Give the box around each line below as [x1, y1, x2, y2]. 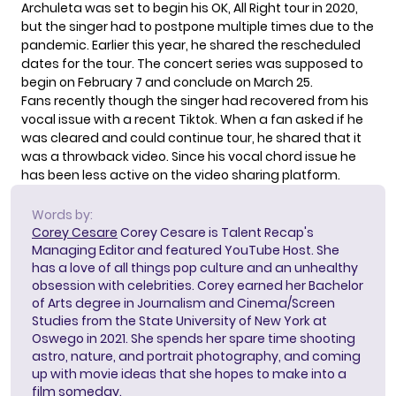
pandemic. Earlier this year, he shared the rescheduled [21, 35, 361, 54]
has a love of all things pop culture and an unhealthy [32, 258, 358, 277]
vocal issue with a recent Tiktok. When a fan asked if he [21, 110, 363, 128]
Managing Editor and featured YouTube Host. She [32, 240, 339, 259]
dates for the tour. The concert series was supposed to [21, 54, 363, 72]
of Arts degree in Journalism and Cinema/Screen [32, 293, 335, 312]
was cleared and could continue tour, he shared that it [21, 128, 362, 147]
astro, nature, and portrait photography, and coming [32, 346, 361, 365]
